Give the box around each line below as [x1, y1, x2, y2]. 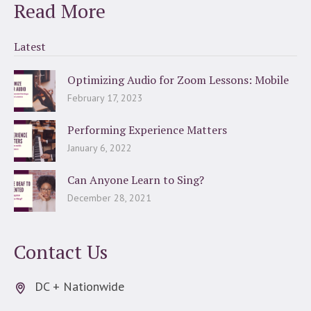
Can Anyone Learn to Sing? [67, 172, 204, 188]
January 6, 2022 [67, 142, 132, 155]
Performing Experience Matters [67, 122, 227, 138]
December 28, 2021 [67, 192, 151, 205]
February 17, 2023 [67, 92, 143, 105]
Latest [14, 39, 46, 55]
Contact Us [14, 239, 108, 265]
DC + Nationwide [35, 278, 124, 295]
